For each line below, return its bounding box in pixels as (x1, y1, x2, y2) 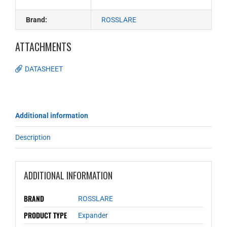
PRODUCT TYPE (23, 209, 67, 220)
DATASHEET (25, 65, 63, 73)
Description (15, 133, 51, 141)
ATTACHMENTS (15, 39, 71, 54)
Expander (78, 211, 108, 219)
